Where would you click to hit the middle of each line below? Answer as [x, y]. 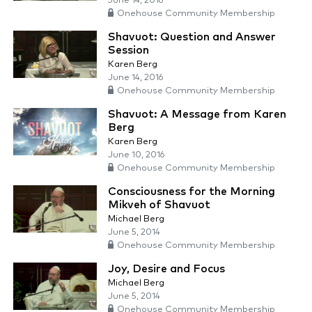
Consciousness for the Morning [192, 192]
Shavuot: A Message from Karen [197, 115]
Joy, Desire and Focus [166, 269]
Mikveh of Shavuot [159, 205]
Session [128, 50]
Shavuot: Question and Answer [192, 37]
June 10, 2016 [136, 155]
